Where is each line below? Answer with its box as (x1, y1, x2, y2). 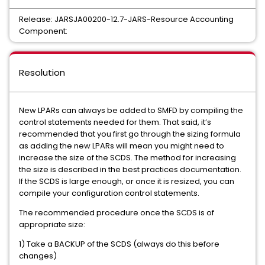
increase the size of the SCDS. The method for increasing (19, 152, 236, 163)
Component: (19, 25, 67, 37)
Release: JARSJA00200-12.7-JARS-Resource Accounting (19, 14, 234, 25)
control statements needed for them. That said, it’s (19, 117, 211, 128)
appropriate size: (19, 219, 87, 230)
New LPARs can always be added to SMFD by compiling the (19, 105, 243, 116)
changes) (19, 250, 59, 261)
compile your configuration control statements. (19, 188, 201, 199)
